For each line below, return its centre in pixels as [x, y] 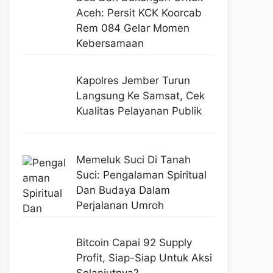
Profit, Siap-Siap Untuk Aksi [144, 258]
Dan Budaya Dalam [123, 190]
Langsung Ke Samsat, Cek [140, 96]
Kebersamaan [110, 43]
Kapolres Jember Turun [133, 81]
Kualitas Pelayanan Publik [139, 111]
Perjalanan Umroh [120, 205]
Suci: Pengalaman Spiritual [141, 175]
